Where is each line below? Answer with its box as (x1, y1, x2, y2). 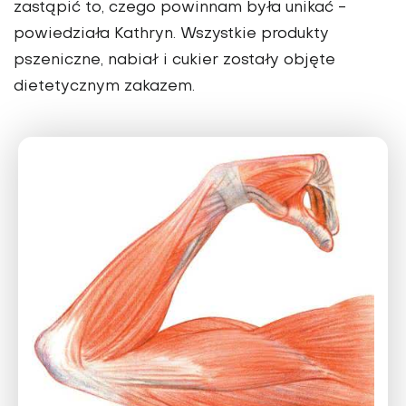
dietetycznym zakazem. (14, 80, 195, 95)
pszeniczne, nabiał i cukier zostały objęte (14, 53, 335, 69)
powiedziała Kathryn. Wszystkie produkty (14, 27, 329, 43)
